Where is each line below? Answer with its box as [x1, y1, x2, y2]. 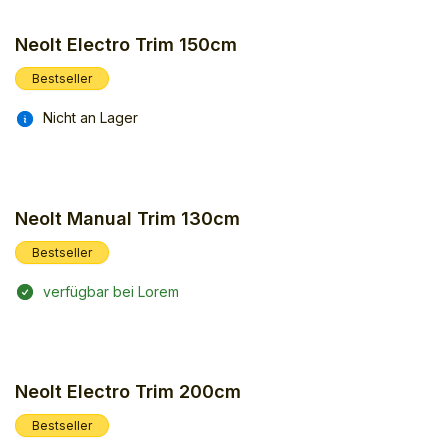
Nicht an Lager [43, 109, 138, 127]
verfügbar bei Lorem [43, 282, 179, 300]
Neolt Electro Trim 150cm [15, 34, 237, 56]
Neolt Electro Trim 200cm [15, 380, 241, 402]
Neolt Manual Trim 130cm [15, 207, 240, 229]
